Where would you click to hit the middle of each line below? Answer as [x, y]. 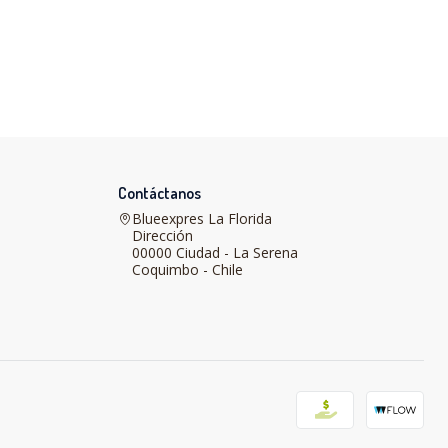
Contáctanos [159, 193]
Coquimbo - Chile [187, 270]
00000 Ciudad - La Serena [215, 253]
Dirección [162, 236]
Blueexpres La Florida [202, 219]
